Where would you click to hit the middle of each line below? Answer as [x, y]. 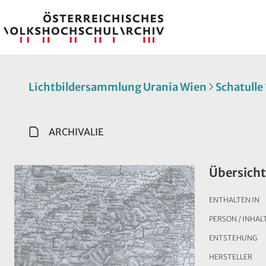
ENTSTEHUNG [233, 237]
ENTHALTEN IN [234, 199]
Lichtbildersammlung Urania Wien [118, 87]
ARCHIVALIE [76, 132]
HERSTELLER [231, 256]
